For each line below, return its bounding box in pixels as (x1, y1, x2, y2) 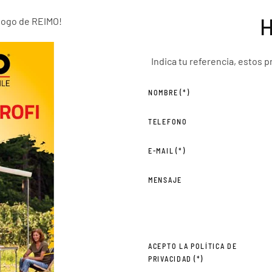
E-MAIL (148, 146, 174, 155)
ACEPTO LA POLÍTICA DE (148, 242, 237, 250)
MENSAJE (148, 175, 182, 184)
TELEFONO (148, 117, 188, 126)
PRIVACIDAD (148, 254, 192, 263)
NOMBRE (148, 88, 178, 97)
